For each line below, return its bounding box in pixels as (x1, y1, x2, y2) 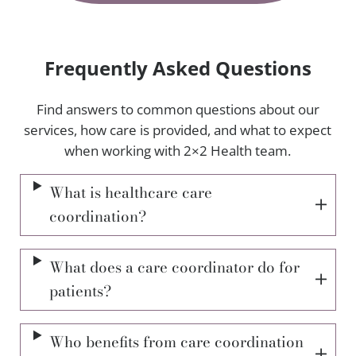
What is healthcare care (48, 180, 212, 204)
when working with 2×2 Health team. (64, 141, 292, 160)
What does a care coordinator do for (48, 255, 300, 279)
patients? (48, 279, 111, 303)
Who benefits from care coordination (48, 330, 304, 354)
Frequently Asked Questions (44, 56, 311, 82)
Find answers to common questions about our (36, 99, 319, 118)
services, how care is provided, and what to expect (24, 120, 332, 139)
